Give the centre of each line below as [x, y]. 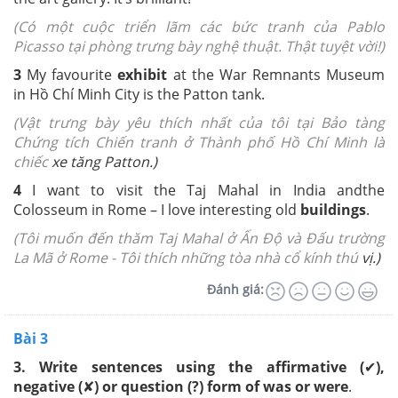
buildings [333, 209]
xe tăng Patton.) [104, 161]
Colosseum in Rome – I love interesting [144, 209]
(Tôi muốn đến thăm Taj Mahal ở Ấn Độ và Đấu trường [199, 238]
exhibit [143, 74]
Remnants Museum [318, 74]
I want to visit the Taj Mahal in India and [192, 190]
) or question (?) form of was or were [221, 386]
